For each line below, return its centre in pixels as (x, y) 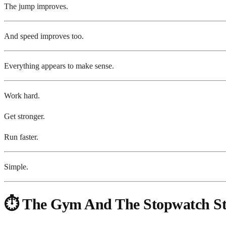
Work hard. (22, 96)
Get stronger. (24, 117)
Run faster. (21, 137)
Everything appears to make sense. (59, 66)
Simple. (16, 167)
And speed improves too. (44, 36)
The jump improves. (36, 7)
